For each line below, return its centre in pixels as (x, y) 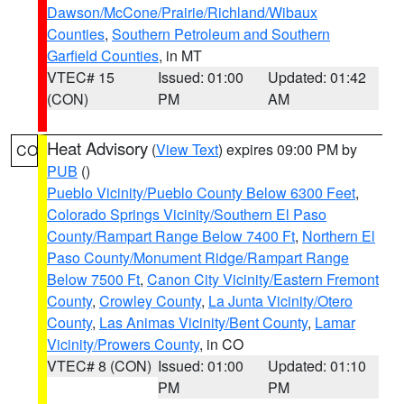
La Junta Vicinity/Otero (280, 301)
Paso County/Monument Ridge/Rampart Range (198, 257)
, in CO (221, 344)
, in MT (180, 55)
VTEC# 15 (81, 77)
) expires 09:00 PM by (288, 149)
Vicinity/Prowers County (123, 344)
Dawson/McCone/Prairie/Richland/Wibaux (182, 12)
